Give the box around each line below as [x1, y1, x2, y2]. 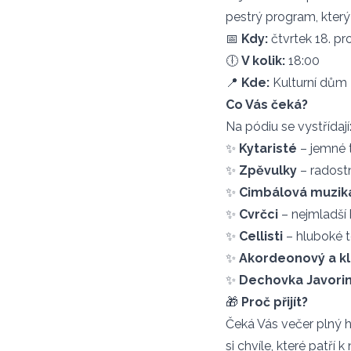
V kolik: [241, 53, 285, 68]
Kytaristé [239, 141, 297, 156]
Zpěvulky [239, 163, 297, 178]
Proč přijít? [241, 295, 308, 309]
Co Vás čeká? [226, 97, 308, 112]
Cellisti [239, 229, 283, 244]
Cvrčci [239, 207, 278, 222]
